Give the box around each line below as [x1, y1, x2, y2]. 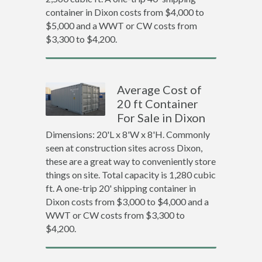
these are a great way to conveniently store [45, 156, 216, 167]
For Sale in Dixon [117, 111, 206, 125]
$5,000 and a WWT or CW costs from [45, 20, 197, 31]
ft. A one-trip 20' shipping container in [45, 182, 196, 194]
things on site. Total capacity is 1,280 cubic [45, 169, 216, 180]
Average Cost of [117, 82, 202, 96]
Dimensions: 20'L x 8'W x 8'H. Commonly [45, 129, 210, 140]
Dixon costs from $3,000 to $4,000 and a [45, 196, 209, 207]
